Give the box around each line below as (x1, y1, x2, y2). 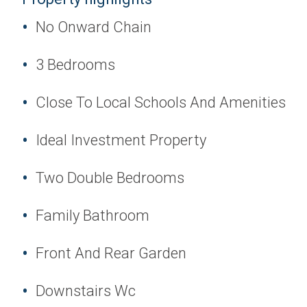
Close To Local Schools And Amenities (36, 94, 286, 112)
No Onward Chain (36, 19, 151, 36)
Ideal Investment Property (36, 132, 206, 149)
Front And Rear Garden (36, 245, 186, 262)
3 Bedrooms (36, 56, 115, 74)
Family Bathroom (36, 207, 149, 225)
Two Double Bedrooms (36, 169, 184, 187)
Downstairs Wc (36, 282, 136, 300)
